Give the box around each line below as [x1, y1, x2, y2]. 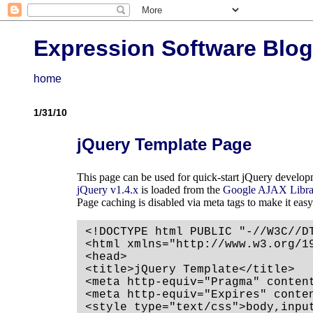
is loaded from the [138, 184, 224, 196]
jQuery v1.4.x [77, 184, 139, 196]
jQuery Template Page [77, 135, 252, 154]
